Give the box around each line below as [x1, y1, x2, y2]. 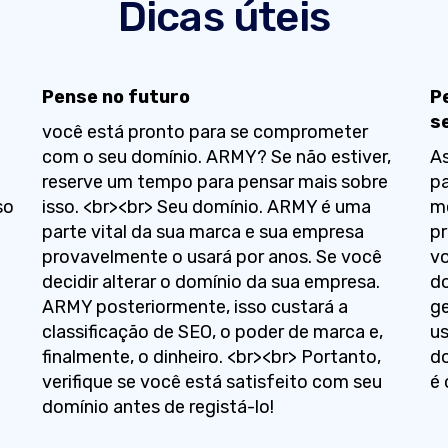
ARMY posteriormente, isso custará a [41, 296, 348, 318]
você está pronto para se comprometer [41, 121, 368, 143]
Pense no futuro [41, 86, 190, 108]
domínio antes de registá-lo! [41, 396, 274, 418]
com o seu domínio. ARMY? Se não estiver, [41, 146, 391, 168]
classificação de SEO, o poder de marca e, [41, 321, 383, 343]
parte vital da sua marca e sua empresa [41, 221, 364, 243]
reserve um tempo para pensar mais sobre [41, 171, 388, 193]
